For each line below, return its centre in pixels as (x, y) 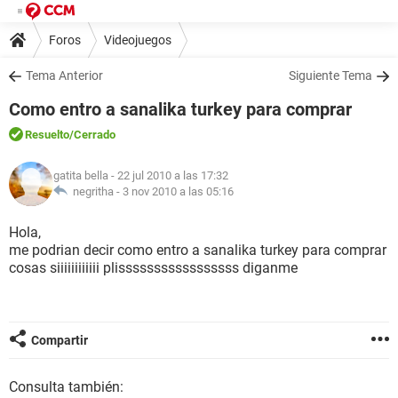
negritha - (95, 191)
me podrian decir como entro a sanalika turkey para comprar (198, 250)
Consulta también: (66, 387)
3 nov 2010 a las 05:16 (178, 191)
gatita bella (81, 175)
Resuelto (47, 135)
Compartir (60, 340)
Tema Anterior (64, 76)
